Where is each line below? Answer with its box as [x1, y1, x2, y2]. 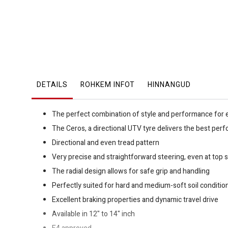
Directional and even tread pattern [52, 137, 159, 149]
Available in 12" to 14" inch [52, 209, 135, 220]
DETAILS [37, 79, 68, 91]
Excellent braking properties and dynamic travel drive [52, 194, 218, 206]
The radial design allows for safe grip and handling [52, 166, 210, 177]
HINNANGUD [148, 79, 191, 91]
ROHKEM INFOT [80, 79, 135, 91]
